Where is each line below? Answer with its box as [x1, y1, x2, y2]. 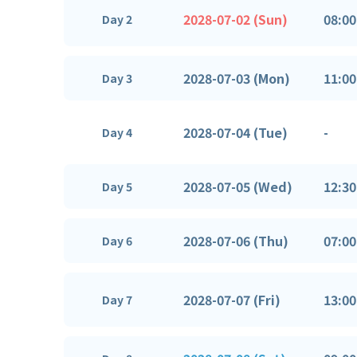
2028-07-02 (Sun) [183, 9, 288, 29]
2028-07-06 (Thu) [183, 230, 288, 250]
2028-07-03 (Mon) [183, 68, 290, 88]
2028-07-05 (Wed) [183, 176, 292, 196]
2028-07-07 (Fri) [183, 289, 280, 309]
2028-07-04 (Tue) [183, 122, 288, 142]
